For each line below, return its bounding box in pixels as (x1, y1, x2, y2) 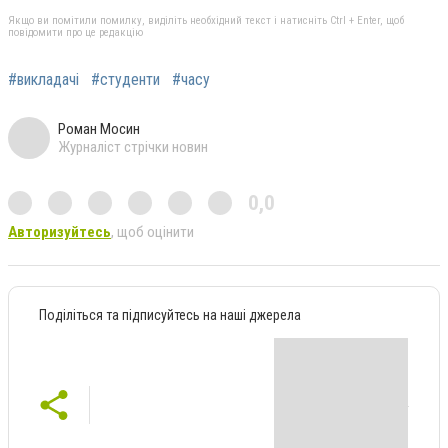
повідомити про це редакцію (8, 25, 143, 39)
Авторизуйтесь (8, 222, 111, 241)
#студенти (91, 69, 160, 89)
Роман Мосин (58, 119, 140, 138)
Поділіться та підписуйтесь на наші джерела (39, 306, 301, 323)
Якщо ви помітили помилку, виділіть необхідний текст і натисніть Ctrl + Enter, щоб (8, 13, 404, 27)
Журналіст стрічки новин (58, 137, 208, 156)
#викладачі (8, 69, 79, 89)
